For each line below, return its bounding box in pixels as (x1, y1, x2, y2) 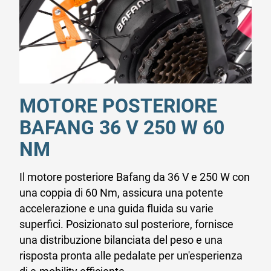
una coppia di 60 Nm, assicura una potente (19, 186, 223, 200)
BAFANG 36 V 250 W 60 (19, 116, 224, 140)
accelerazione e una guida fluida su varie (19, 202, 214, 215)
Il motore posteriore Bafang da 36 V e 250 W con (19, 171, 250, 184)
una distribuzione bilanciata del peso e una (19, 233, 223, 247)
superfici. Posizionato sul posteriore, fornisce (19, 218, 233, 231)
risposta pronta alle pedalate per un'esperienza (19, 249, 243, 263)
